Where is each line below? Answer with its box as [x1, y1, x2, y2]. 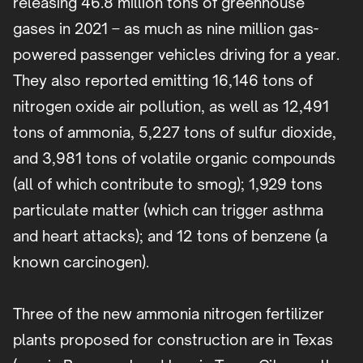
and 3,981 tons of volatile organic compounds [13, 149, 335, 168]
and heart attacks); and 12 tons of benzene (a [13, 227, 327, 246]
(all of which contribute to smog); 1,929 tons [13, 175, 322, 194]
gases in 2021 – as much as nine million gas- [13, 19, 318, 38]
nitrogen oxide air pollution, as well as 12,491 [13, 97, 329, 116]
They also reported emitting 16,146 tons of [13, 71, 313, 90]
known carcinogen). [13, 253, 149, 271]
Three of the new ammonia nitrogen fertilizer [13, 305, 324, 323]
